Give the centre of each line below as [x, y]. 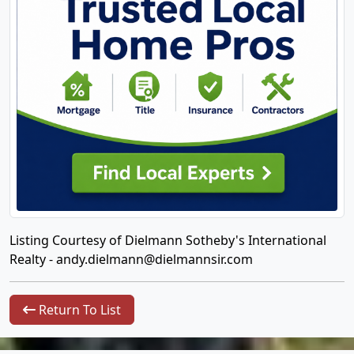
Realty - [33, 259]
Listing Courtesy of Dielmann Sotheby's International [168, 240]
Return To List [78, 310]
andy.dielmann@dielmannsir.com [154, 259]
